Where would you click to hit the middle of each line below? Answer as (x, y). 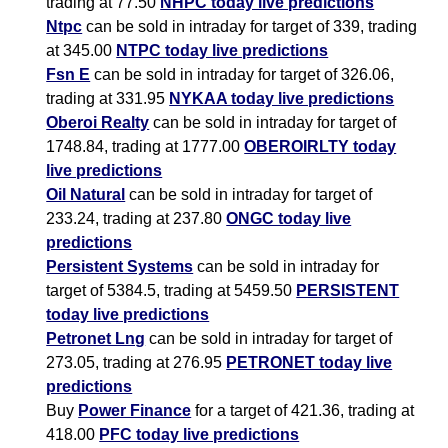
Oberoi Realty (98, 123)
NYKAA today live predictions (282, 99)
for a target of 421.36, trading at (303, 411)
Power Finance (135, 411)
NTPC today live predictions (222, 51)
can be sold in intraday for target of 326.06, (242, 75)
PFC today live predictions (199, 435)
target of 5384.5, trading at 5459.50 (171, 291)
